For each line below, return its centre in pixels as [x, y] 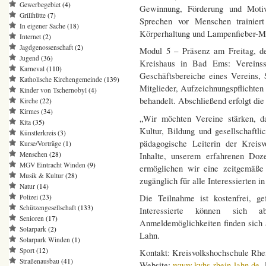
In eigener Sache [42, 26]
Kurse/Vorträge [40, 144]
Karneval [32, 69]
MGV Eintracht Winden [53, 165]
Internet [30, 37]
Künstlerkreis [38, 133]
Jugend [29, 58]
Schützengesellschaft [48, 208]
